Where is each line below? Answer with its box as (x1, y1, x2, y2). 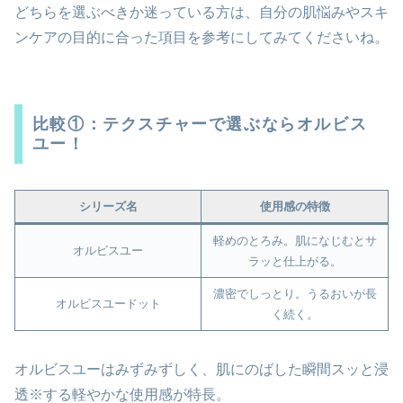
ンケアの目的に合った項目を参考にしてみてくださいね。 (14, 30, 389, 46)
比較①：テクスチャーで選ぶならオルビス (31, 115, 368, 134)
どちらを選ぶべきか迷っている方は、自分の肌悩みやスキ (14, 4, 389, 21)
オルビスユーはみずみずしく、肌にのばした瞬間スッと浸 (14, 361, 389, 377)
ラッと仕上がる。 (247, 255, 342, 269)
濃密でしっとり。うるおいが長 (212, 287, 377, 301)
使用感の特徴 (259, 200, 330, 214)
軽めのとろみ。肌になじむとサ (212, 234, 377, 248)
